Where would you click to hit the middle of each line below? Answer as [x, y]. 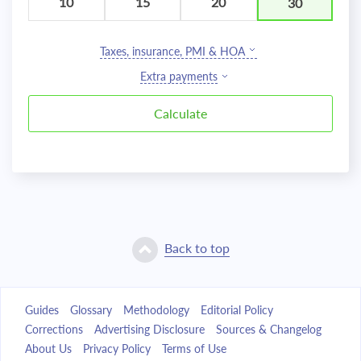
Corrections [54, 329]
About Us [48, 349]
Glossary [91, 310]
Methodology [156, 310]
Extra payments [178, 76]
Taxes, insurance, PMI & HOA [172, 51]
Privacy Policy [117, 349]
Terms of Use [194, 349]
